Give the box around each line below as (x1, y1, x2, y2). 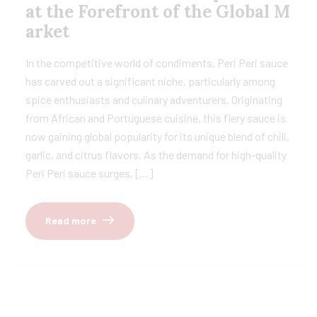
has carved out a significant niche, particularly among (25, 74, 275, 88)
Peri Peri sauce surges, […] (25, 166, 154, 180)
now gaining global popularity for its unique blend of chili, (25, 129, 289, 144)
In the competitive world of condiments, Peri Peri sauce (25, 56, 288, 70)
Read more (45, 214, 96, 227)
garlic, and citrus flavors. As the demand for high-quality (25, 148, 287, 162)
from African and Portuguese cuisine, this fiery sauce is (25, 111, 286, 125)
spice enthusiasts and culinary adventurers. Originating (25, 93, 282, 107)
